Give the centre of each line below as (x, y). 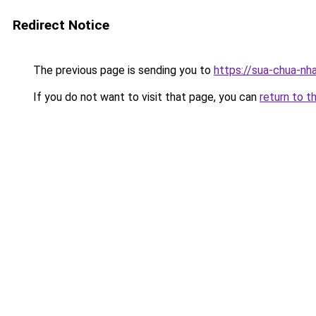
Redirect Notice (61, 25)
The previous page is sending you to (122, 70)
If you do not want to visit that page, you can (145, 97)
